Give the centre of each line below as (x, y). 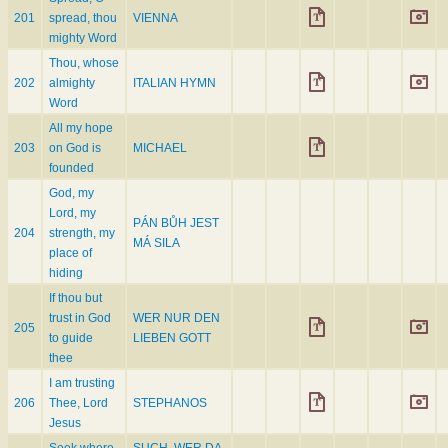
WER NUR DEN (176, 318)
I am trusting (82, 383)
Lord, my (72, 213)
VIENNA (155, 18)
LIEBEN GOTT (172, 338)
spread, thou (83, 18)
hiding (66, 273)
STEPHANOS (170, 403)
